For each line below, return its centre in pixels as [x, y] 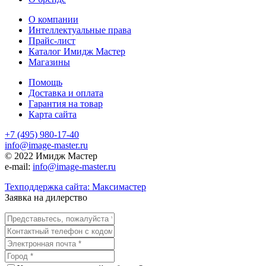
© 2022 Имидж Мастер [51, 156]
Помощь [45, 83]
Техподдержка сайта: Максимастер [75, 187]
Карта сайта [53, 115]
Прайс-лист [52, 41]
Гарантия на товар [66, 104]
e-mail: [19, 167]
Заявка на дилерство [46, 198]
